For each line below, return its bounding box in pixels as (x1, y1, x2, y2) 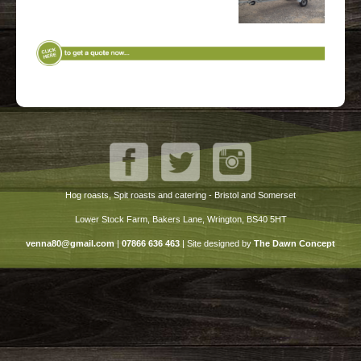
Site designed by (187, 239, 254, 249)
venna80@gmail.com (26, 239, 114, 249)
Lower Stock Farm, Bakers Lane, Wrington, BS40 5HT (74, 214, 287, 225)
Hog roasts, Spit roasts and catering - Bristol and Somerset (65, 190, 296, 201)
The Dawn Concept (254, 239, 335, 249)
